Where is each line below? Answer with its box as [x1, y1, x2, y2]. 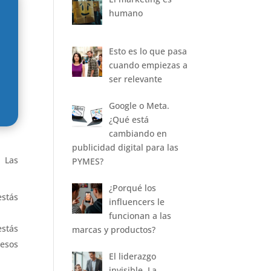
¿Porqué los [108, 181, 156, 194]
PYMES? [72, 155, 104, 167]
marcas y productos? [72, 223, 156, 235]
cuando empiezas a [108, 59, 188, 71]
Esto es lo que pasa [108, 45, 187, 57]
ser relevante [108, 73, 162, 85]
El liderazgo [108, 250, 156, 262]
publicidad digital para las [72, 141, 179, 153]
